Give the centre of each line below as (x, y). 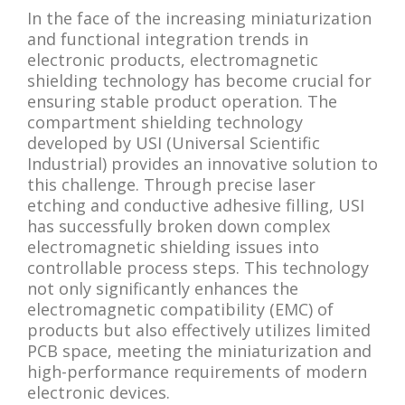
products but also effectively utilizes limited (199, 330)
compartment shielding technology (165, 122)
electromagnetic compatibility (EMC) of (180, 309)
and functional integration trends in (168, 38)
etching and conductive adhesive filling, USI (196, 205)
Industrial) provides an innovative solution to (202, 163)
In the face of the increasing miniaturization (199, 18)
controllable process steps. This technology (198, 267)
